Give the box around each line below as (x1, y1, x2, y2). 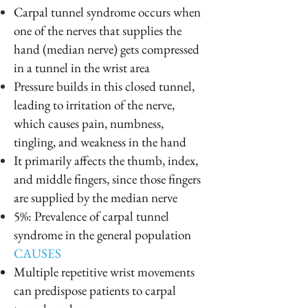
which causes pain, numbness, (14, 115, 164, 132)
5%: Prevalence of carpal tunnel (14, 208, 169, 225)
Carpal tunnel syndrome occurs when (14, 3, 201, 21)
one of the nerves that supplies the (14, 22, 181, 39)
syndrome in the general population (14, 226, 191, 243)
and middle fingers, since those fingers (14, 170, 201, 188)
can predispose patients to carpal (14, 282, 176, 299)
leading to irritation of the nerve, (14, 96, 175, 113)
